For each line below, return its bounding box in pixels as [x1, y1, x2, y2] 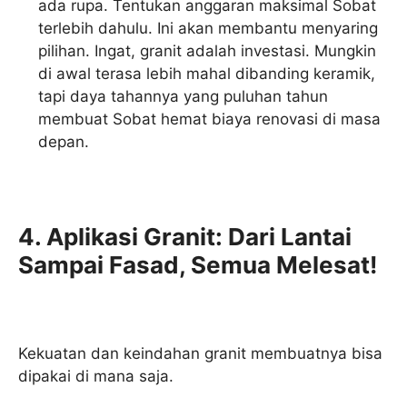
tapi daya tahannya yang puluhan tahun [38, 86, 329, 105]
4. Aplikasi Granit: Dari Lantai [18, 222, 352, 251]
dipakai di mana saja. [18, 367, 174, 386]
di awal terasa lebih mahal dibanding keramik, [38, 64, 376, 83]
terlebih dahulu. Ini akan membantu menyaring [38, 18, 379, 37]
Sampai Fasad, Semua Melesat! [18, 250, 377, 279]
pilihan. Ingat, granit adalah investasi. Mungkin [38, 41, 377, 60]
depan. [38, 132, 90, 151]
